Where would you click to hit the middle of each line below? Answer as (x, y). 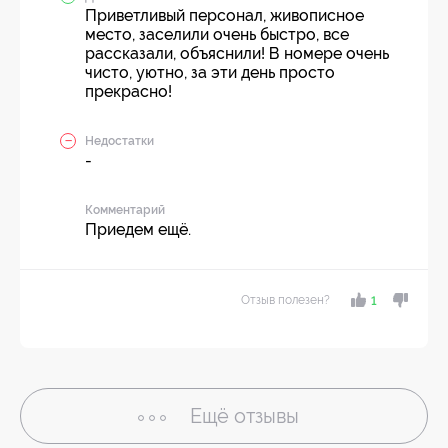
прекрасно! (128, 91)
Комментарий (125, 210)
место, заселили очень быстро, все (217, 34)
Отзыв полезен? (285, 300)
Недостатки (119, 141)
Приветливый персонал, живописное (224, 15)
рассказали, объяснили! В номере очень (237, 53)
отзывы (266, 416)
